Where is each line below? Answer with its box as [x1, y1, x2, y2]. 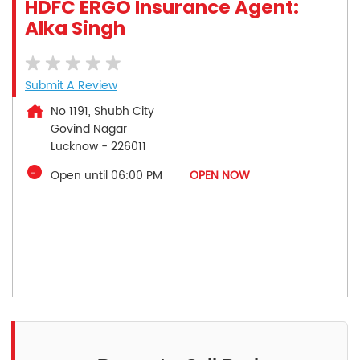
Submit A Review [25, 76, 117, 95]
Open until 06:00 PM [51, 166, 162, 185]
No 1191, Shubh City [51, 101, 154, 121]
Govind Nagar [51, 119, 127, 138]
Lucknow [51, 137, 98, 156]
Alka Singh [25, 14, 125, 41]
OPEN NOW [190, 166, 250, 185]
